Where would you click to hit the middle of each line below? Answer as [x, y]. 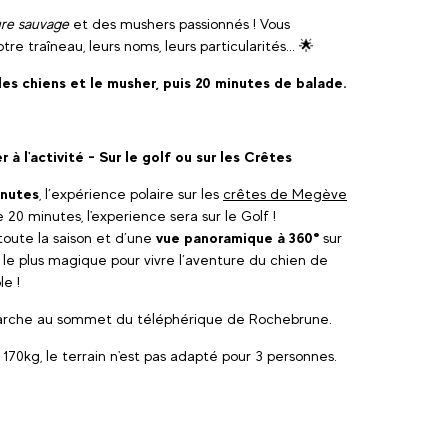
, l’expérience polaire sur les [131, 193]
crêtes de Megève [285, 193]
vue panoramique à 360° [237, 237]
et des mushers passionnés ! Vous [181, 23]
